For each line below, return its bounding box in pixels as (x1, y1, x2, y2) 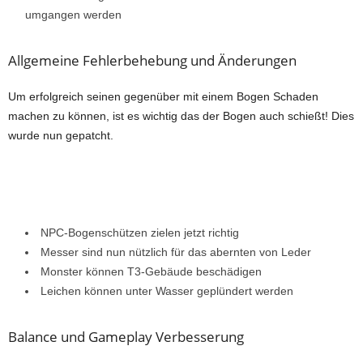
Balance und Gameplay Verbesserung (8, 327, 244, 346)
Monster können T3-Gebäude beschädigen (41, 264, 262, 278)
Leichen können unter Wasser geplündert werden (41, 284, 293, 297)
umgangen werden (25, 7, 122, 21)
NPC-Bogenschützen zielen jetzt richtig (41, 225, 239, 239)
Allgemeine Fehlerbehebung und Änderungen (8, 50, 297, 70)
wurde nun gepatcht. (8, 128, 113, 142)
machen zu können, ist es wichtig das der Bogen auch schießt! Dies (8, 109, 354, 122)
